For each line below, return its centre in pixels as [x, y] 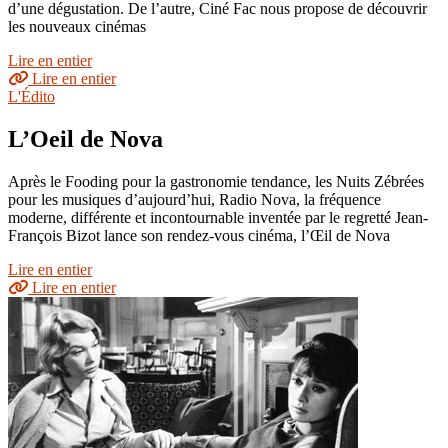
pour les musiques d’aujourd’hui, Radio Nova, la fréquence [194, 199]
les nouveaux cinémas [77, 27]
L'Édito [31, 97]
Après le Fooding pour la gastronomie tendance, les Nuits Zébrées [216, 181]
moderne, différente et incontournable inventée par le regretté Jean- [218, 217]
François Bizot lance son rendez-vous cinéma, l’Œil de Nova [199, 235]
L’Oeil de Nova [85, 139]
